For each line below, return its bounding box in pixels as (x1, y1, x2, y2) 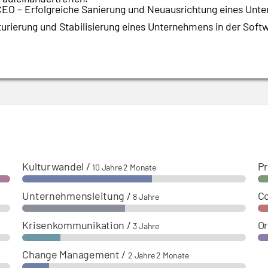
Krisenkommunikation (22, 218, 125, 232)
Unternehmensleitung (22, 189, 125, 203)
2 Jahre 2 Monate (127, 250, 189, 261)
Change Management (22, 248, 120, 261)
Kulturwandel (22, 160, 84, 173)
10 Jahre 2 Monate (92, 162, 156, 173)
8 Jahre (133, 191, 159, 202)
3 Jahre (133, 221, 159, 232)
